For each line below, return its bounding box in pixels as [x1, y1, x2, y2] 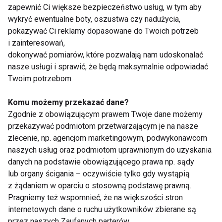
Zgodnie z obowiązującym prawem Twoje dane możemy [8, 110, 203, 119]
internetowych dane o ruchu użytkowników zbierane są [8, 205, 196, 215]
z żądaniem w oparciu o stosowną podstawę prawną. [8, 181, 191, 191]
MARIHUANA [11, 42, 61, 53]
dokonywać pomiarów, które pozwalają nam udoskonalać [8, 50, 203, 60]
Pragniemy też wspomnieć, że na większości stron [8, 193, 183, 203]
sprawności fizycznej [7, 208, 100, 219]
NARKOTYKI [101, 19, 149, 30]
